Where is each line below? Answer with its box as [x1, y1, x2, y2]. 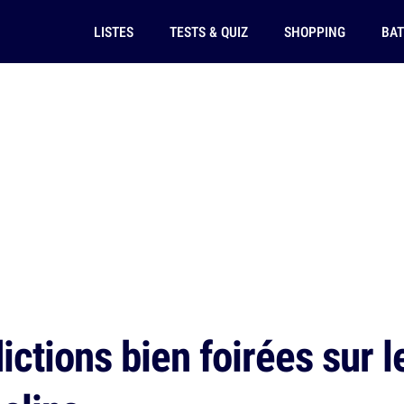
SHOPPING [283, 22, 345, 41]
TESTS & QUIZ [169, 22, 248, 41]
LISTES [93, 22, 133, 41]
